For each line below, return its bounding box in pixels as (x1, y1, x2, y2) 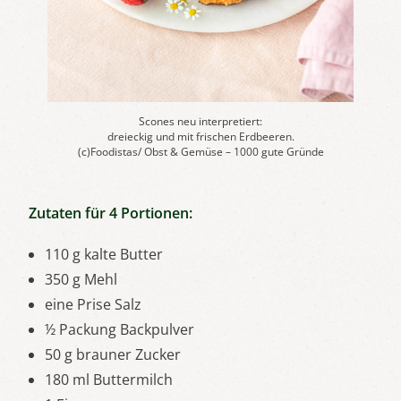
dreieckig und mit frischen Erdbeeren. (107, 129, 294, 144)
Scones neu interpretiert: (139, 114, 262, 129)
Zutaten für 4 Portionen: (29, 203, 192, 223)
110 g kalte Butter (45, 244, 163, 264)
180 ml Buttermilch (45, 370, 173, 389)
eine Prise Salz (45, 294, 141, 314)
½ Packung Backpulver (45, 320, 194, 339)
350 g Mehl (45, 269, 117, 289)
